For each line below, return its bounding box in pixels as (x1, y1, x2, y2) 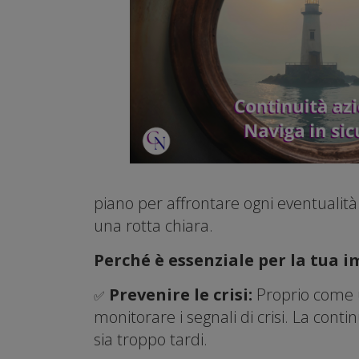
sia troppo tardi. (94, 328, 208, 350)
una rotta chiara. (94, 214, 213, 236)
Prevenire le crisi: (109, 283, 256, 305)
